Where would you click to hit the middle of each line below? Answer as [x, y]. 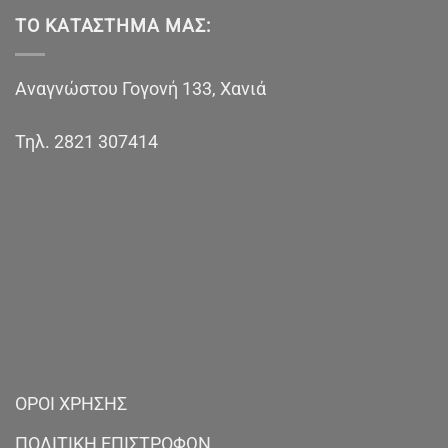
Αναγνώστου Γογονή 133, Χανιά [140, 88]
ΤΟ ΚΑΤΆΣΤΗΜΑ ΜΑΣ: [113, 26]
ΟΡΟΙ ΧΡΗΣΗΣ [71, 404]
